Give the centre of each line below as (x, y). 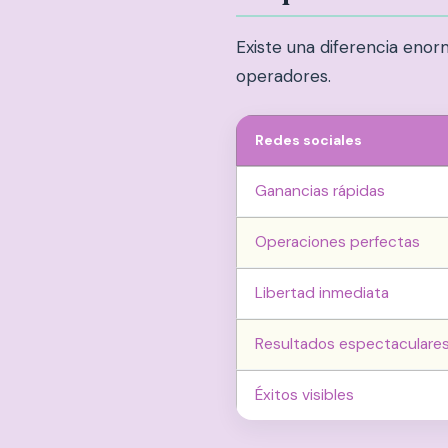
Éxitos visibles (304, 394)
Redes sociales (308, 139)
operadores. (283, 75)
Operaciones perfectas (337, 241)
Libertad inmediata (322, 292)
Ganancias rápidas (320, 190)
